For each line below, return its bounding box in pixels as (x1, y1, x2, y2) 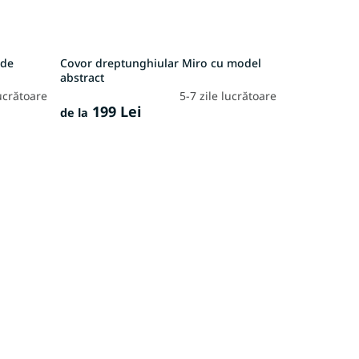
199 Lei (87, 101, 141, 121)
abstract (59, 69, 104, 85)
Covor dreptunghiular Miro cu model (59, 54, 261, 71)
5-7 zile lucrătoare (179, 87, 276, 103)
